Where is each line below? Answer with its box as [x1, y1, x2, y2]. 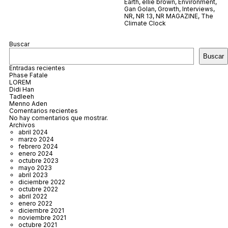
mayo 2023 [18, 163, 52, 172]
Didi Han [9, 85, 34, 93]
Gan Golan [124, 5, 155, 13]
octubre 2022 [18, 185, 58, 193]
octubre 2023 [18, 156, 59, 164]
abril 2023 [18, 170, 48, 179]
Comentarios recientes [9, 106, 78, 115]
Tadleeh [9, 92, 34, 100]
